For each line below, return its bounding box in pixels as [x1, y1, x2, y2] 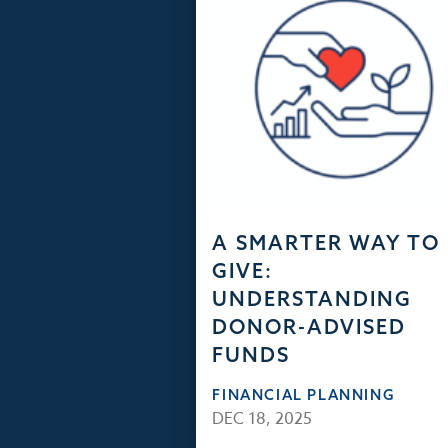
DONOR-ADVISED [212, 314, 407, 340]
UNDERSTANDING [212, 286, 413, 312]
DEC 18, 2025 [212, 407, 313, 432]
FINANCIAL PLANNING [212, 385, 396, 405]
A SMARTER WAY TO [212, 230, 441, 256]
